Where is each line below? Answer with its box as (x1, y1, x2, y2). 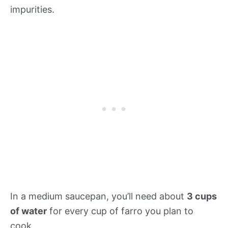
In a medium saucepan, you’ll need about (10, 191, 187, 202)
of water (10, 206, 47, 217)
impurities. (10, 4, 54, 15)
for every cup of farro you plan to (47, 206, 193, 217)
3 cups (187, 191, 217, 202)
